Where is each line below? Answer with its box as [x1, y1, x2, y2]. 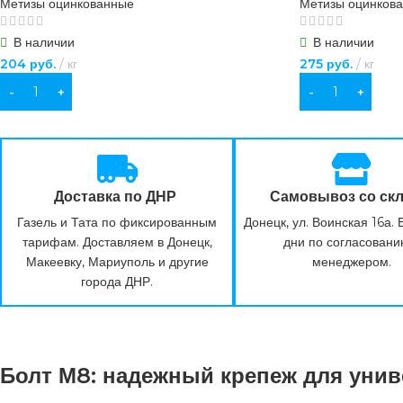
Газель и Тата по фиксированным [17, 214, 218, 230]
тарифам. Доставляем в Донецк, [22, 234, 212, 250]
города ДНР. [81, 273, 154, 290]
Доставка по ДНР [54, 188, 181, 205]
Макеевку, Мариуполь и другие [25, 254, 209, 270]
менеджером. [311, 254, 391, 270]
